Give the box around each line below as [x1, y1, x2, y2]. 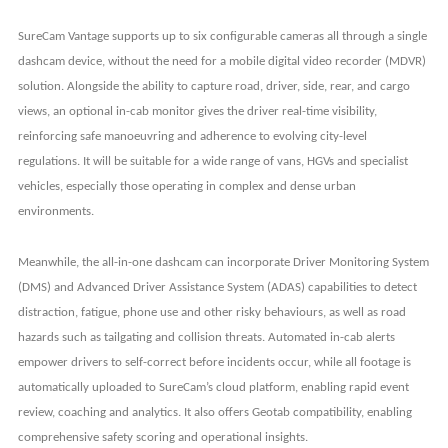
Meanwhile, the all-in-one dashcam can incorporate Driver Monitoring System [17, 256, 429, 270]
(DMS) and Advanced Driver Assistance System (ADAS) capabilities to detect [17, 281, 417, 295]
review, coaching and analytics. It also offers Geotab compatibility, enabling [17, 406, 412, 420]
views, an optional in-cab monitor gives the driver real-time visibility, [17, 105, 377, 119]
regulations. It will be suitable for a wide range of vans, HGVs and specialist [17, 155, 408, 169]
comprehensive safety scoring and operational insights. [17, 431, 308, 445]
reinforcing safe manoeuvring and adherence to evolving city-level [17, 130, 367, 144]
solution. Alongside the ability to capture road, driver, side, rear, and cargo [17, 80, 410, 94]
